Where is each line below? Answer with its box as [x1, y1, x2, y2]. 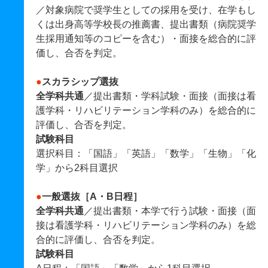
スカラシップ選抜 [42, 77, 118, 87]
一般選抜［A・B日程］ [42, 191, 142, 202]
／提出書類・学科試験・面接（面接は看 [84, 91, 256, 101]
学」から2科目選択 [36, 163, 118, 173]
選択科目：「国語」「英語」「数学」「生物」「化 [36, 148, 256, 159]
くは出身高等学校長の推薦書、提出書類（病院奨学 [36, 19, 256, 29]
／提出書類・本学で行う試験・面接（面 [84, 206, 256, 216]
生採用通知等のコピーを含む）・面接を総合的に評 [36, 33, 256, 44]
